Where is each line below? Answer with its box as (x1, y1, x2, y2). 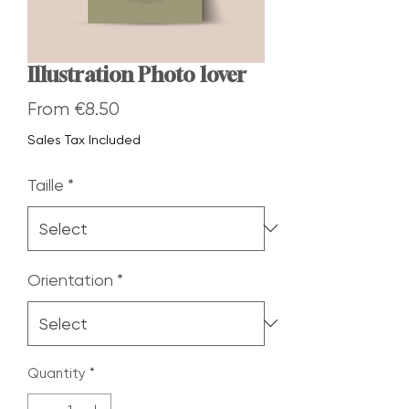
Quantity (27, 364, 86, 382)
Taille (27, 174, 64, 194)
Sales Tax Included (27, 131, 141, 147)
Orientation (27, 269, 113, 289)
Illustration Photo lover (27, 62, 246, 87)
